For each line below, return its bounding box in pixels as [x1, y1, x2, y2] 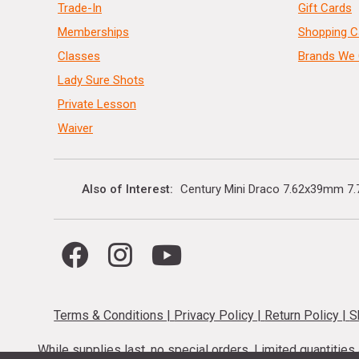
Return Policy [264, 308, 343, 324]
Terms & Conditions [54, 308, 167, 324]
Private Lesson [57, 96, 136, 111]
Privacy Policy [174, 308, 258, 324]
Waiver [57, 120, 93, 135]
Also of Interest [82, 181, 170, 196]
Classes [57, 48, 100, 63]
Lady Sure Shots [57, 72, 144, 87]
